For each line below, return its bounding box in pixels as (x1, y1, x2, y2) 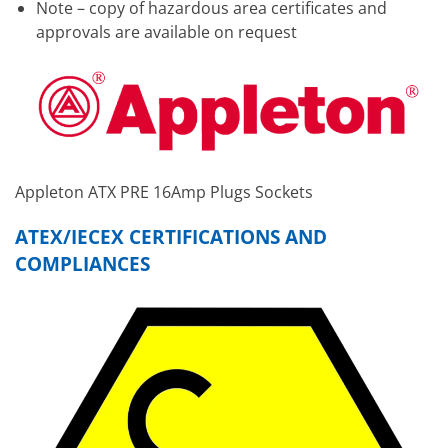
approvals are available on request (35, 21, 297, 44)
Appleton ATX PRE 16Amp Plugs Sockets (15, 180, 313, 203)
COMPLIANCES (15, 249, 150, 277)
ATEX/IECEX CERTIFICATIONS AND (15, 222, 327, 250)
